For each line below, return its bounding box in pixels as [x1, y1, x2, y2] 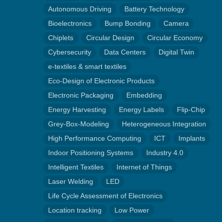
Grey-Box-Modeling [48, 120, 109, 128]
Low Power [114, 206, 149, 214]
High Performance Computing [48, 134, 141, 142]
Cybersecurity [48, 48, 91, 56]
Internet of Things [116, 163, 172, 171]
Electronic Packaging [48, 91, 113, 99]
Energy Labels [119, 106, 164, 113]
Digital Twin [159, 48, 194, 56]
